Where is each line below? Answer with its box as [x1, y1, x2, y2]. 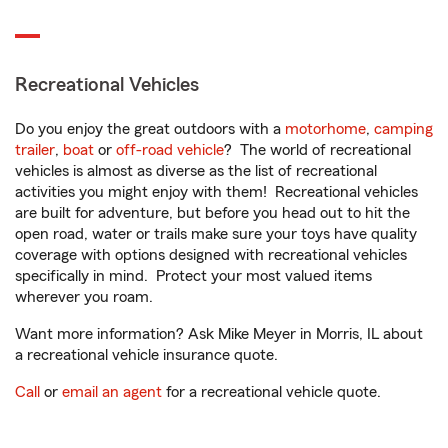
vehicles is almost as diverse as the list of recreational [15, 163, 377, 179]
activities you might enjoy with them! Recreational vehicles [15, 184, 418, 200]
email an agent [62, 384, 162, 400]
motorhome [285, 121, 366, 137]
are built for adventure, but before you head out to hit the [15, 205, 410, 221]
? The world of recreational [224, 142, 411, 158]
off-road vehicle [116, 142, 224, 158]
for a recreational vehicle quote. [162, 384, 381, 400]
